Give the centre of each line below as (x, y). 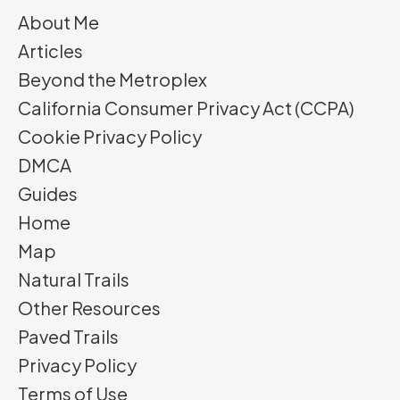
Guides (48, 194)
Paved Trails (68, 337)
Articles (50, 51)
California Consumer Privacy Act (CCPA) (186, 108)
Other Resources (89, 308)
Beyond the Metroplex (112, 79)
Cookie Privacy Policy (110, 137)
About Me (58, 22)
